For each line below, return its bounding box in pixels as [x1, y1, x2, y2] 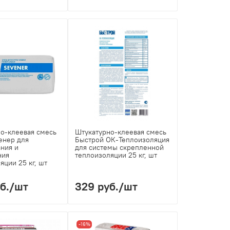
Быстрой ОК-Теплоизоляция [75, 135, 170, 144]
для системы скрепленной [75, 142, 164, 152]
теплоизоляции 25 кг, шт [75, 150, 158, 160]
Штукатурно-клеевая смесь [75, 127, 167, 137]
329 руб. [75, 179, 119, 194]
